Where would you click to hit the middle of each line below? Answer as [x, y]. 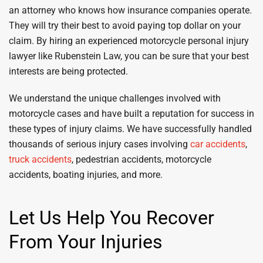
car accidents [218, 144]
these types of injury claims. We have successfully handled [130, 129]
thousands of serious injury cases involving [100, 144]
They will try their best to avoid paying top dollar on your [125, 26]
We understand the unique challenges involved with [115, 98]
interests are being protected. [68, 71]
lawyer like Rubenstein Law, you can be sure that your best [129, 56]
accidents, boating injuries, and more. [86, 175]
